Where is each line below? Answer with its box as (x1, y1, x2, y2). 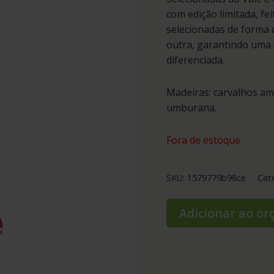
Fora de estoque (166, 133, 240, 147)
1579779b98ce (187, 172, 246, 184)
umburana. (166, 100, 217, 114)
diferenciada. (166, 53, 224, 67)
